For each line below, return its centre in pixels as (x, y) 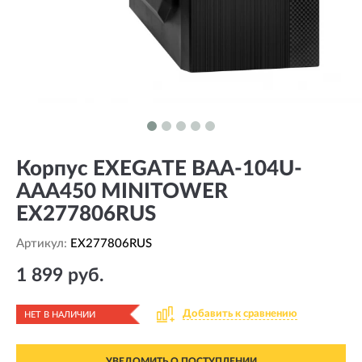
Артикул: (43, 244)
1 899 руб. (60, 275)
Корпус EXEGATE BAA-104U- (159, 169)
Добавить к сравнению (240, 314)
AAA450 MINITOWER (122, 192)
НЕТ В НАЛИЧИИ (60, 315)
